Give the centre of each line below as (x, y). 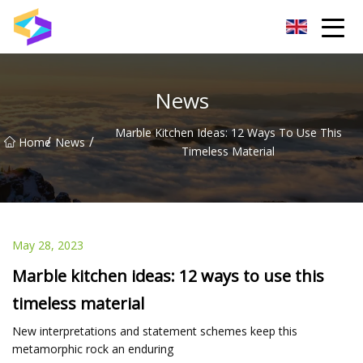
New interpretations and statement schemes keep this (155, 331)
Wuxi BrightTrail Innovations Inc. (134, 26)
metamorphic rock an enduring (93, 348)
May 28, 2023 (48, 245)
